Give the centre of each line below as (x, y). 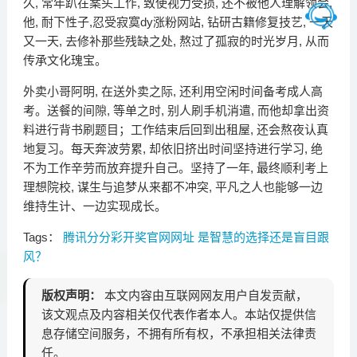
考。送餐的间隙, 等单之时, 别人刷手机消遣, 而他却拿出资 (176, 111)
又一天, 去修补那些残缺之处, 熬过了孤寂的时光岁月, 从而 (176, 41)
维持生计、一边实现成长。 (94, 206)
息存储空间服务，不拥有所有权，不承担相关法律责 (178, 334)
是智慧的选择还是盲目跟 (263, 237)
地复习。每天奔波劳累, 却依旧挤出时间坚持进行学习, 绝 (173, 149)
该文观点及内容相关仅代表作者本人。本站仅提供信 (178, 315)
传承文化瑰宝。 (65, 61)
